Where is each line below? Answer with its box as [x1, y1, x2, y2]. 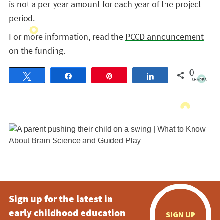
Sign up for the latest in [8, 192, 113, 208]
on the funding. [8, 45, 65, 56]
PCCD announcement [125, 31, 204, 42]
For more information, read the [8, 31, 125, 42]
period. [8, 12, 35, 24]
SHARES [191, 77, 207, 82]
